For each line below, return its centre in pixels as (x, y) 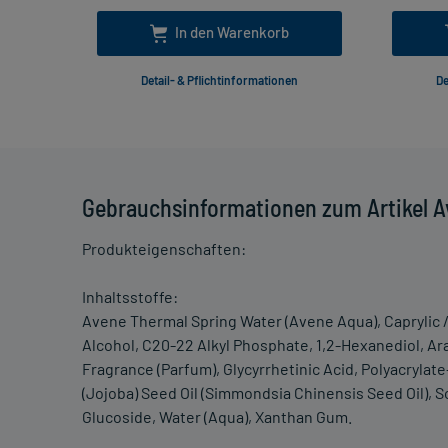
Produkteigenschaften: (164, 249)
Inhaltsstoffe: (130, 297)
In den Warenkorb (232, 32)
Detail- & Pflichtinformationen (219, 80)
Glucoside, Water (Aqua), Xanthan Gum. (217, 417)
